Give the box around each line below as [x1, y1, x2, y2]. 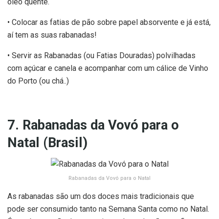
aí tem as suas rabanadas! [7, 30, 97, 40]
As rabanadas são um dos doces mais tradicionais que [7, 192, 194, 201]
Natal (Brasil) [7, 134, 88, 151]
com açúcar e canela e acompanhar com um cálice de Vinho [7, 64, 208, 73]
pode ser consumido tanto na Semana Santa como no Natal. [7, 204, 209, 214]
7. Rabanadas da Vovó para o [7, 117, 179, 133]
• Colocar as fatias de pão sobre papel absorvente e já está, [7, 18, 211, 27]
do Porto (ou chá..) [7, 76, 69, 86]
